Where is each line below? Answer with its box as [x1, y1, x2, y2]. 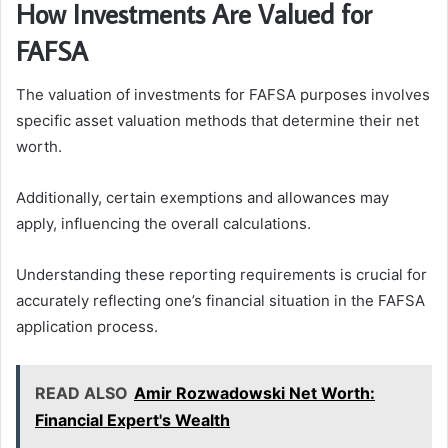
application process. [16, 317, 158, 337]
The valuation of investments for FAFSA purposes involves [16, 85, 430, 105]
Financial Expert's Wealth [35, 410, 230, 431]
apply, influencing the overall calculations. [16, 214, 311, 234]
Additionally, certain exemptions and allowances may [16, 188, 389, 208]
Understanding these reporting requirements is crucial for [16, 265, 427, 285]
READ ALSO [35, 383, 128, 404]
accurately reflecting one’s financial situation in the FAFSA [16, 291, 425, 311]
